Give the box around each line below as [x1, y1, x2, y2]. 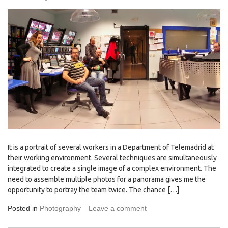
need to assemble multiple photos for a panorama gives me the [8, 175, 206, 184]
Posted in [8, 204, 40, 213]
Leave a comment [89, 204, 147, 213]
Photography [40, 204, 81, 213]
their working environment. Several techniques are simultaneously [8, 154, 217, 162]
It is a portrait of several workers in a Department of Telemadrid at [8, 143, 214, 152]
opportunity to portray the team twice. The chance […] [8, 186, 179, 194]
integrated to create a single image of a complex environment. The [8, 164, 216, 173]
